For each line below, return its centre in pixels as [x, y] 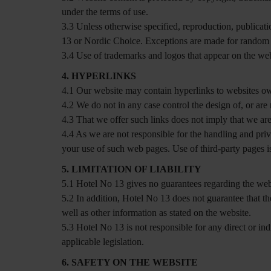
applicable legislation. [103, 242]
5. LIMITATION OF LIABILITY [132, 169]
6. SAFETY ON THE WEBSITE [130, 262]
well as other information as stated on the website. [156, 213]
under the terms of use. [105, 12]
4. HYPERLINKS [99, 76]
